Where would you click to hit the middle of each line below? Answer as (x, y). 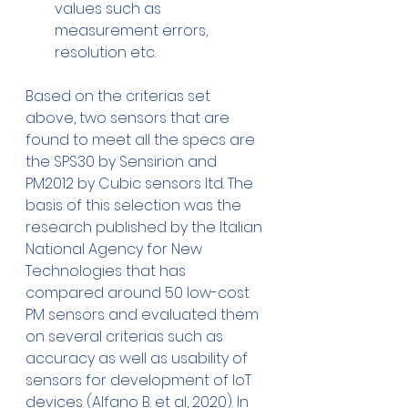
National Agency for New (116, 250)
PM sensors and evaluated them (144, 315)
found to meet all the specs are (142, 140)
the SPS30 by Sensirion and (123, 162)
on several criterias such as (126, 337)
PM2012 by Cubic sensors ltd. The (141, 184)
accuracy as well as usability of (138, 359)
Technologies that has (107, 271)
